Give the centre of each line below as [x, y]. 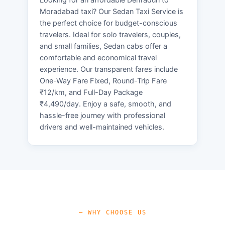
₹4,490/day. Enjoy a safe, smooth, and [105, 104]
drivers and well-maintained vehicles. [102, 127]
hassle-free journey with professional [102, 115]
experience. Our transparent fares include [109, 69]
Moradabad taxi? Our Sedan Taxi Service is [111, 11]
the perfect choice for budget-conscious [108, 23]
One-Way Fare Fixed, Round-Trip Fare [103, 81]
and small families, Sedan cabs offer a [103, 46]
